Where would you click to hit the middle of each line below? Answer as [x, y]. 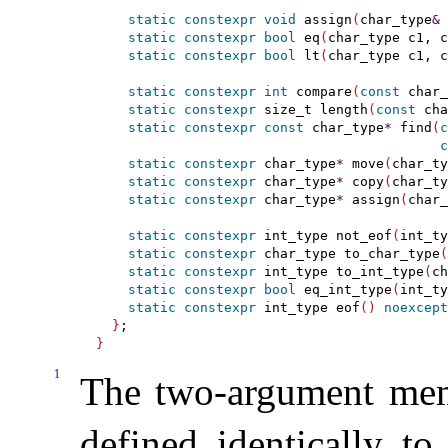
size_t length [311, 109]
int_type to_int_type [339, 271]
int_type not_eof [323, 235]
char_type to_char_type [347, 253]
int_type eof [307, 307]
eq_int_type [343, 289]
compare [319, 91]
